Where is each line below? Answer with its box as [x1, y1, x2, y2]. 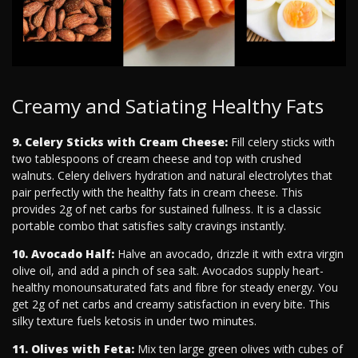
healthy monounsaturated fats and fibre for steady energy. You [12, 280, 338, 296]
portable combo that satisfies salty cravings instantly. [12, 218, 286, 234]
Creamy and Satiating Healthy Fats [12, 93, 324, 120]
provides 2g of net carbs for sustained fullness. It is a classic [12, 201, 321, 217]
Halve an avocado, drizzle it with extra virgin [114, 246, 344, 262]
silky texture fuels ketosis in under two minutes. [12, 313, 257, 329]
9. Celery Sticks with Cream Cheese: [12, 134, 228, 150]
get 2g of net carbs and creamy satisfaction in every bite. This [12, 296, 330, 312]
